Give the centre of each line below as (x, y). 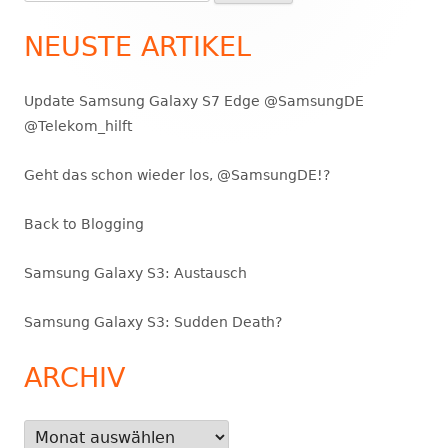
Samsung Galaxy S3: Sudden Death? (153, 321)
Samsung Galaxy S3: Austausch (135, 272)
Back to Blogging (84, 223)
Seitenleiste (102, 32)
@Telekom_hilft (78, 125)
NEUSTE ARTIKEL (137, 46)
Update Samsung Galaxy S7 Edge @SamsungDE (194, 100)
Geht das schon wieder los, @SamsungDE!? (177, 174)
